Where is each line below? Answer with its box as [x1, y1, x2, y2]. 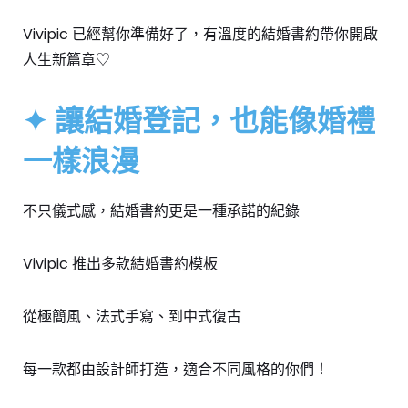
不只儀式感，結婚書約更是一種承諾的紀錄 [23, 200, 300, 222]
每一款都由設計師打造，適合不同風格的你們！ [23, 359, 329, 381]
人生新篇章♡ [23, 49, 110, 71]
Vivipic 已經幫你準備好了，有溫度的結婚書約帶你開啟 [23, 24, 378, 46]
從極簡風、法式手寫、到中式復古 [23, 306, 241, 328]
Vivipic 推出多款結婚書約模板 [23, 253, 218, 275]
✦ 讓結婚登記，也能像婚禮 [23, 100, 375, 140]
